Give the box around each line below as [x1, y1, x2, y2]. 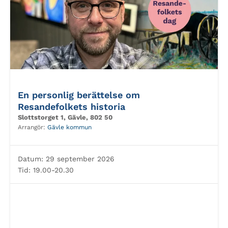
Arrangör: [18, 124, 47, 131]
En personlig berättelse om [18, 90, 140, 100]
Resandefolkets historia [18, 101, 125, 112]
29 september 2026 [43, 155, 115, 163]
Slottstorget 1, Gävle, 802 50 [18, 113, 112, 121]
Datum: [18, 155, 43, 163]
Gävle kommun [47, 124, 92, 131]
